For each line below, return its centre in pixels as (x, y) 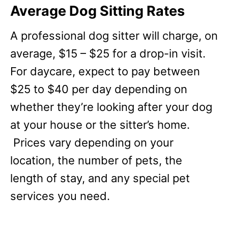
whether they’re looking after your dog (111, 107)
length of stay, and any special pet (100, 178)
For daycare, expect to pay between (105, 71)
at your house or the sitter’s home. (100, 125)
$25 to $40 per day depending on (99, 89)
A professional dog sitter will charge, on (114, 36)
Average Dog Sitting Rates (97, 11)
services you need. (60, 196)
